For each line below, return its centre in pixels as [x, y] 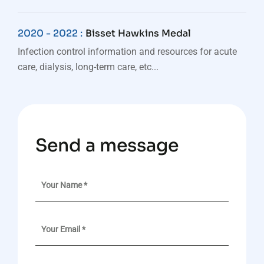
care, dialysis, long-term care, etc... [88, 67]
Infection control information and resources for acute [127, 52]
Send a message [107, 146]
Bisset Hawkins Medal [138, 33]
